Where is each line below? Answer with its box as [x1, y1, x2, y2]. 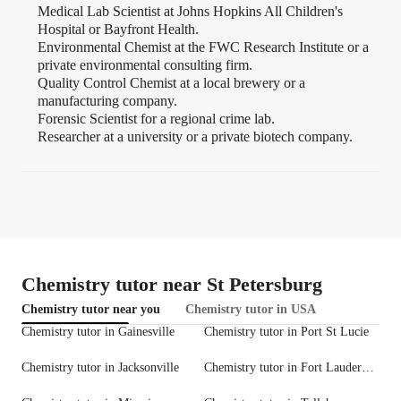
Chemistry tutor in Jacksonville [21, 361, 179, 375]
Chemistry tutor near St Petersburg [21, 273, 322, 296]
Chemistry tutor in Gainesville [21, 325, 175, 339]
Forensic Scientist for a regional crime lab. [38, 111, 275, 127]
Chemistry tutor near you [21, 303, 160, 317]
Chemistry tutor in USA [185, 303, 316, 317]
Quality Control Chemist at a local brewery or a [38, 75, 305, 91]
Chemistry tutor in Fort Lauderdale [362, 361, 374, 375]
